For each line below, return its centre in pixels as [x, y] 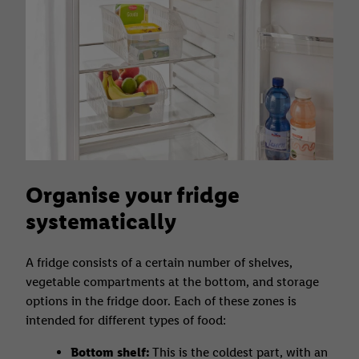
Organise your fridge [133, 194]
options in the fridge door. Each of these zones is [161, 301]
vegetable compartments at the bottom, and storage [172, 281]
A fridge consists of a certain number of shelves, [159, 262]
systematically [101, 221]
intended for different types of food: [126, 320]
